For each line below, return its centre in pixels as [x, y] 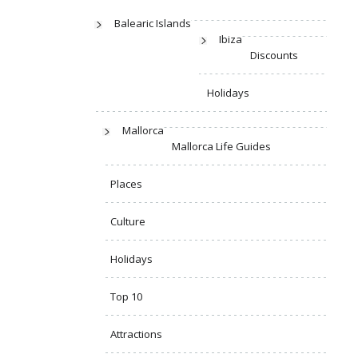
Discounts [274, 56]
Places [126, 184]
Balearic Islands [153, 24]
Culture [128, 222]
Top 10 [126, 297]
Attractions [136, 334]
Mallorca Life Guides [221, 147]
